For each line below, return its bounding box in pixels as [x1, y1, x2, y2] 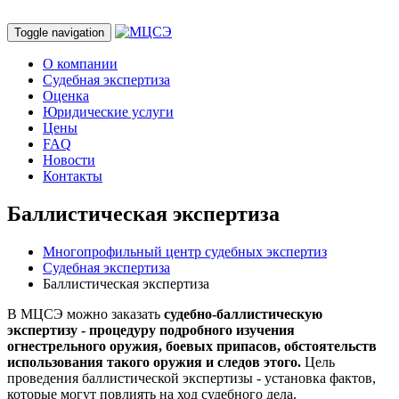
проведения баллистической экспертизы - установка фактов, [7, 370, 376, 386]
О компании [43, 56, 118, 71]
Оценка [43, 88, 89, 103]
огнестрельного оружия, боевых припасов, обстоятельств [7, 338, 377, 354]
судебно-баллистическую [164, 305, 322, 322]
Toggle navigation [14, 26, 104, 39]
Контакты [43, 168, 102, 183]
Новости [43, 152, 95, 167]
